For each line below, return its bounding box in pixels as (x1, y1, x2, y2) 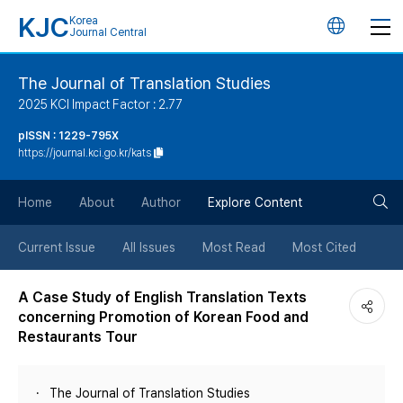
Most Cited (292, 240, 356, 255)
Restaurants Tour (18, 328, 138, 345)
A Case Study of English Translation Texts (18, 289, 307, 306)
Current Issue (18, 240, 95, 255)
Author (141, 195, 181, 210)
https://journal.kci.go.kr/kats (18, 147, 151, 159)
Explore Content (208, 195, 302, 210)
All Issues (122, 240, 175, 255)
